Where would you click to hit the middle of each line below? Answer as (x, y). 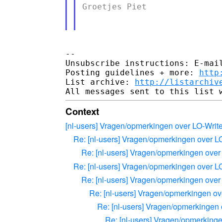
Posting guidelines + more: (132, 72)
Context (82, 111)
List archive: (100, 82)
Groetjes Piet (114, 6)
